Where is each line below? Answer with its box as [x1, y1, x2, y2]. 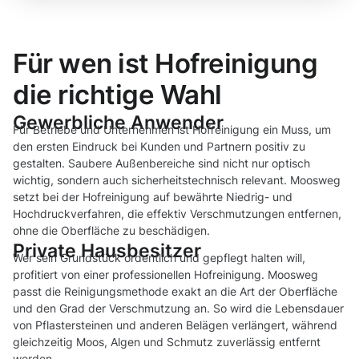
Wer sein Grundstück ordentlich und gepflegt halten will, [13, 251, 305, 265]
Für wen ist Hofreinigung [13, 47, 318, 80]
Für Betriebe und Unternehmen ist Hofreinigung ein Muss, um [13, 123, 331, 137]
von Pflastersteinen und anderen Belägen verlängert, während [13, 318, 337, 333]
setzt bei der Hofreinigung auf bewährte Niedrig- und [13, 190, 292, 204]
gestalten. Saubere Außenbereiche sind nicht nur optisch [13, 156, 310, 171]
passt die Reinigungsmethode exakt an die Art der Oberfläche [13, 284, 337, 299]
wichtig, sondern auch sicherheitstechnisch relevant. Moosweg [13, 173, 341, 188]
